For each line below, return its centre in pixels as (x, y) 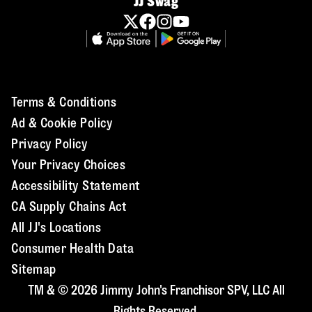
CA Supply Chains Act (69, 206)
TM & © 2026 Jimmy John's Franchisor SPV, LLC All (156, 290)
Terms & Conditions (64, 102)
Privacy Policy (49, 144)
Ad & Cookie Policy (62, 123)
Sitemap (34, 269)
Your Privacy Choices (68, 165)
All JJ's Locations (56, 227)
